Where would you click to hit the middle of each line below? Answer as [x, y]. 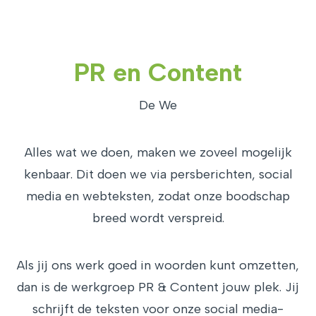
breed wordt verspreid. [158, 218]
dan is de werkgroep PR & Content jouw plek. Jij [158, 287]
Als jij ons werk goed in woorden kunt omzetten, [158, 265]
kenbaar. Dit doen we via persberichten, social [158, 174]
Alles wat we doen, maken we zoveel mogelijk [158, 152]
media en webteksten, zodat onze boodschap [158, 196]
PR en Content [158, 72]
